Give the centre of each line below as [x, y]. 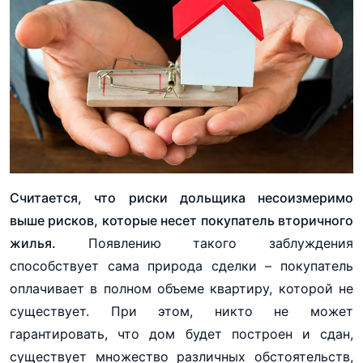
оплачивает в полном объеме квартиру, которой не [181, 288]
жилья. [33, 243]
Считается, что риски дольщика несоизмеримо [181, 197]
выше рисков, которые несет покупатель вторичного [181, 220]
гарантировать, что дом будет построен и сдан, [181, 333]
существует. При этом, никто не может [181, 311]
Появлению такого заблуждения [205, 243]
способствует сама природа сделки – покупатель [181, 265]
